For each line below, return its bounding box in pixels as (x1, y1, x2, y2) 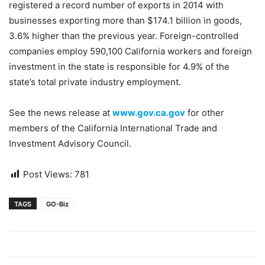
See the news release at (9, 107, 112, 118)
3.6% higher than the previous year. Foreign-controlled (9, 30, 238, 41)
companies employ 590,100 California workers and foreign (9, 46, 252, 57)
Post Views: (23, 169, 72, 180)
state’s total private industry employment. (9, 76, 181, 88)
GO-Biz (46, 200, 69, 208)
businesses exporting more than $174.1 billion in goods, (9, 15, 242, 26)
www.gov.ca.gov (112, 107, 185, 118)
